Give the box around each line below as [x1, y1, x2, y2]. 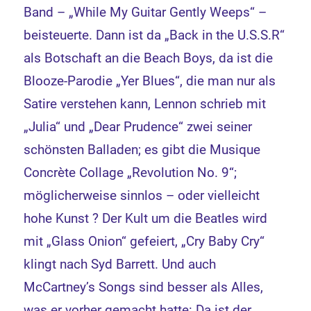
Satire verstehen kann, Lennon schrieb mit [24, 96, 267, 112]
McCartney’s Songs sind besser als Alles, [24, 279, 264, 295]
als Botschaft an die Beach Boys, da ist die [24, 50, 274, 66]
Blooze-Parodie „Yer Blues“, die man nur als [24, 73, 276, 89]
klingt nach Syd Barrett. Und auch [24, 256, 217, 272]
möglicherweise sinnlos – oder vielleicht [24, 187, 260, 203]
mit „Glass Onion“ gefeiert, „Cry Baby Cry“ [24, 233, 265, 249]
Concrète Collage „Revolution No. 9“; [24, 165, 237, 180]
